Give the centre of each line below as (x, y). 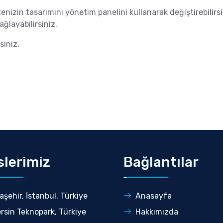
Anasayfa (154, 196)
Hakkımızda (157, 212)
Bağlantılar (161, 162)
